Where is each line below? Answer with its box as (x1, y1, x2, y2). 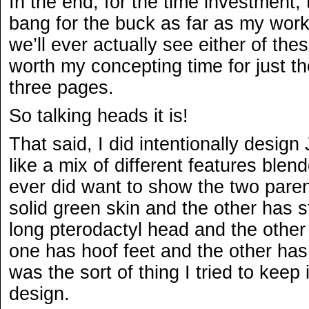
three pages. (9, 77, 114, 98)
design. (9, 283, 70, 304)
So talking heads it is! (9, 106, 188, 126)
